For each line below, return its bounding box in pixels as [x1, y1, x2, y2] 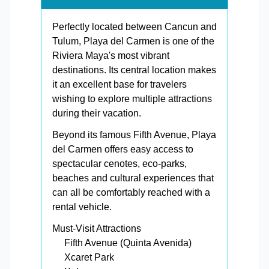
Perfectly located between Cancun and [52, 22, 217, 32]
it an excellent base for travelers [52, 79, 187, 90]
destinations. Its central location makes [52, 65, 216, 76]
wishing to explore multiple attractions [52, 94, 212, 104]
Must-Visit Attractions [52, 223, 141, 234]
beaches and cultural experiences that [52, 173, 214, 184]
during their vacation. [52, 108, 141, 119]
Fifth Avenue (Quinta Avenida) [64, 238, 192, 249]
